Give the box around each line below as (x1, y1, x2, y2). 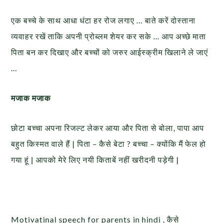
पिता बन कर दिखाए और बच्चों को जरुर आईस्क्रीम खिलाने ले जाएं (11, 47, 209, 57)
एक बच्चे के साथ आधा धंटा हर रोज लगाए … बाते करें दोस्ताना (11, 15, 196, 25)
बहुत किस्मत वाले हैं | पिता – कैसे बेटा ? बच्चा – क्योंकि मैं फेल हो (11, 139, 207, 149)
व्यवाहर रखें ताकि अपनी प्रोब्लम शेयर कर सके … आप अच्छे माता (11, 31, 207, 41)
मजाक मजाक (11, 93, 55, 103)
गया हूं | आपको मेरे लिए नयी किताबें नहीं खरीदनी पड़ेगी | (11, 155, 180, 165)
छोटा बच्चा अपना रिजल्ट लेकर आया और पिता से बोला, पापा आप (11, 123, 205, 133)
